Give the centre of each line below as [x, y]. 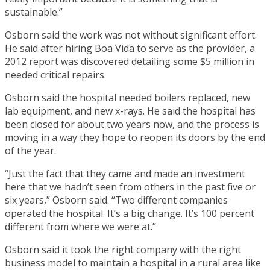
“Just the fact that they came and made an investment [125, 173]
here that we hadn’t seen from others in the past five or [130, 187]
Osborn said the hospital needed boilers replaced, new [127, 97]
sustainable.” [34, 12]
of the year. [30, 150]
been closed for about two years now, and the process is [132, 124]
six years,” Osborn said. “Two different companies [116, 200]
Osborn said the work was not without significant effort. [131, 35]
